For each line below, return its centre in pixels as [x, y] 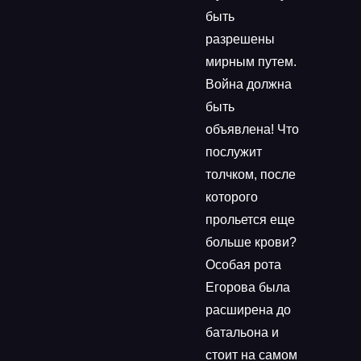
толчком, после [251, 174]
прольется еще [250, 220]
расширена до [248, 310]
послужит [234, 152]
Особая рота [243, 265]
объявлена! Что [252, 129]
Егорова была [248, 287]
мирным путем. [251, 62]
